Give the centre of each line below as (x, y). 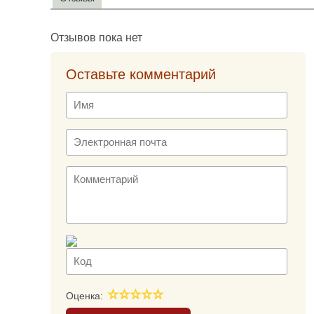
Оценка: (84, 295)
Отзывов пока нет (96, 37)
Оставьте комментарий (141, 74)
